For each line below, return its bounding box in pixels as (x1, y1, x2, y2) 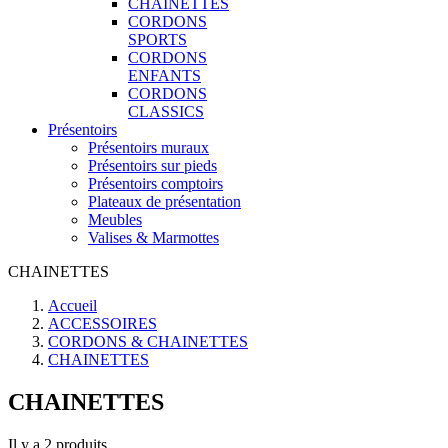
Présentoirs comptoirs (88, 175, 223, 192)
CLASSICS (128, 103, 204, 120)
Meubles (88, 211, 142, 228)
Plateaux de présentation (88, 193, 241, 210)
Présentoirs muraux (88, 139, 209, 156)
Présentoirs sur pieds (88, 157, 217, 174)
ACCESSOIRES (48, 315, 157, 332)
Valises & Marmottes (88, 229, 219, 246)
